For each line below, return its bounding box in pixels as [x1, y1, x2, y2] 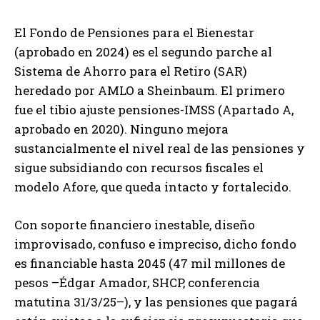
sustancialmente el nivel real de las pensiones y [14, 139, 305, 156]
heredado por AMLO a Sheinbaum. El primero [14, 81, 285, 99]
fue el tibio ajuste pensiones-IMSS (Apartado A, [14, 101, 294, 118]
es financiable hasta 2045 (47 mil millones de [14, 254, 285, 271]
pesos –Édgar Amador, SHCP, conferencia [14, 274, 260, 291]
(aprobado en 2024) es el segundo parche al [14, 43, 272, 60]
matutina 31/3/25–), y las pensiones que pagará [14, 293, 298, 310]
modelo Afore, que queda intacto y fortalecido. [14, 178, 291, 195]
